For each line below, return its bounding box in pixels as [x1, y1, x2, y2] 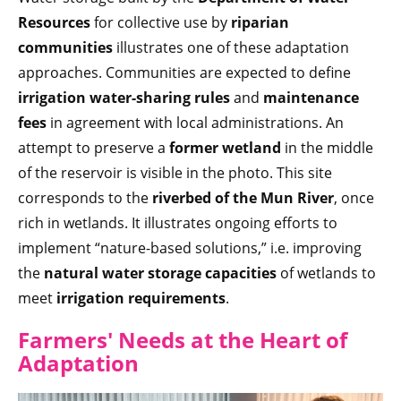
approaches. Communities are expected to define [18, 63, 351, 83]
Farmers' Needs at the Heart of [18, 325, 347, 355]
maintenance [263, 88, 359, 108]
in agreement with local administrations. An [47, 113, 344, 133]
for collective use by [90, 13, 227, 33]
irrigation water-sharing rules [18, 88, 230, 108]
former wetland [166, 138, 281, 158]
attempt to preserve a [18, 138, 166, 158]
